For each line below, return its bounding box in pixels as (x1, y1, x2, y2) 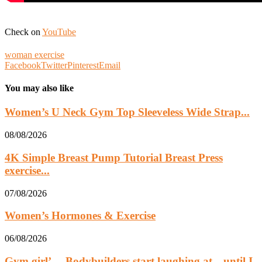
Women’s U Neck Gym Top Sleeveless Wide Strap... (5, 106, 250, 119)
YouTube (42, 26, 76, 37)
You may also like (5, 83, 74, 94)
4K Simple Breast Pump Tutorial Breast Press (5, 151, 223, 164)
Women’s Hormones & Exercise (5, 209, 156, 222)
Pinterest (67, 60, 99, 70)
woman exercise (5, 49, 64, 60)
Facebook (5, 60, 41, 70)
